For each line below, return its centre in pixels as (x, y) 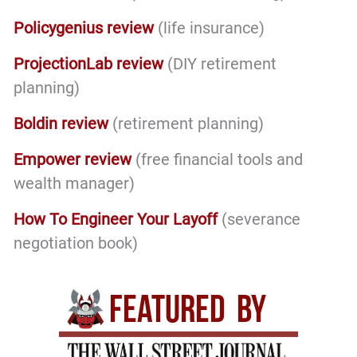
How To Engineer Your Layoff (116, 220)
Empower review (73, 160)
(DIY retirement (220, 64)
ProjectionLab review (89, 64)
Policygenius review (84, 28)
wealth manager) (75, 184)
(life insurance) (212, 28)
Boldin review (61, 124)
